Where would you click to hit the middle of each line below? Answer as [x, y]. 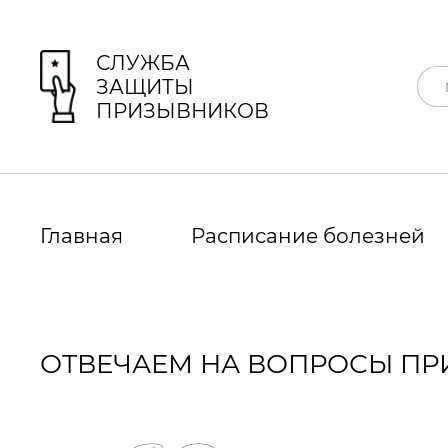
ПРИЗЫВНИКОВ [182, 110]
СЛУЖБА [143, 62]
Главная [81, 236]
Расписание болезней [308, 236]
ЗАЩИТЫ [145, 86]
